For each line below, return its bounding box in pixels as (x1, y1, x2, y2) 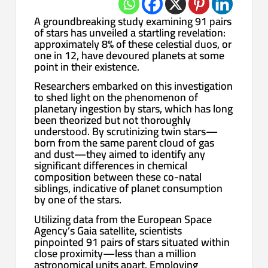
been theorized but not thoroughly (34, 110, 191, 130)
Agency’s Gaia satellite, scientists (34, 220, 182, 240)
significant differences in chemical (34, 156, 188, 176)
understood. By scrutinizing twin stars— (34, 121, 218, 142)
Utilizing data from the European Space (34, 209, 212, 229)
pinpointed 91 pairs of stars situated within (34, 232, 230, 252)
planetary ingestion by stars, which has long (34, 99, 233, 119)
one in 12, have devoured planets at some (34, 45, 225, 65)
